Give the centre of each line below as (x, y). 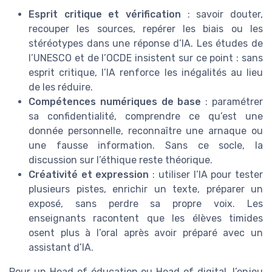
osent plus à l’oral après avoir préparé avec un (146, 233)
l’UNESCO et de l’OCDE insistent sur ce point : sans (146, 58)
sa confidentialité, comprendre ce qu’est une (146, 116)
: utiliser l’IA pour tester (206, 174)
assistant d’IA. (61, 247)
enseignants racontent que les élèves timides (146, 218)
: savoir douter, (222, 14)
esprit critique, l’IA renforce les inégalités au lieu (146, 72)
